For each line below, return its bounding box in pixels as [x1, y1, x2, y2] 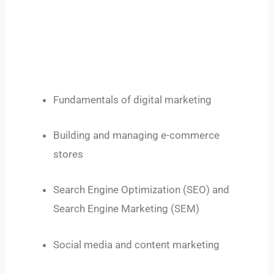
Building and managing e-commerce [53, 129, 220, 142]
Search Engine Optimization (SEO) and [53, 183, 230, 196]
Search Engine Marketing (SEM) [53, 202, 200, 215]
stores [53, 148, 84, 161]
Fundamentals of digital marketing [53, 93, 212, 106]
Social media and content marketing [53, 238, 220, 251]
